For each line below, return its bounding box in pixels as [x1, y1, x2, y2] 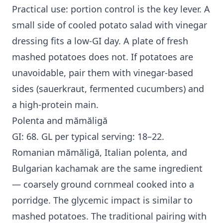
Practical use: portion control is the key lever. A [12, 3, 210, 15]
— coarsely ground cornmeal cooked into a [12, 178, 194, 191]
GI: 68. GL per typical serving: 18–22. [12, 130, 164, 143]
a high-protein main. [12, 99, 99, 111]
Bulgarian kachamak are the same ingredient [12, 162, 203, 175]
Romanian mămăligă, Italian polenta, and [12, 146, 187, 159]
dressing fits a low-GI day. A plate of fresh [12, 35, 188, 47]
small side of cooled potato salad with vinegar [12, 19, 207, 31]
